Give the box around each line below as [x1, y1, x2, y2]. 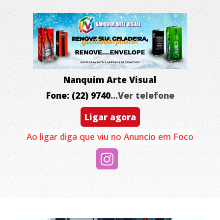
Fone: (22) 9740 [46, 89, 110, 102]
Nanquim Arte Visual [63, 73, 157, 85]
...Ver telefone [110, 89, 174, 102]
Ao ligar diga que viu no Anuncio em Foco [27, 130, 193, 142]
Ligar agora [84, 110, 136, 123]
